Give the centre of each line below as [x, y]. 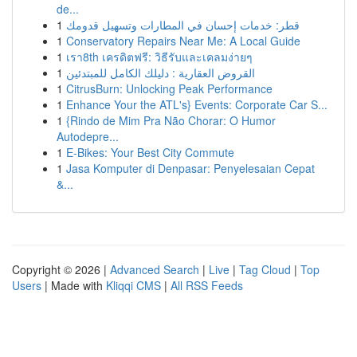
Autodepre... [88, 136]
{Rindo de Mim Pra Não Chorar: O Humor [171, 120]
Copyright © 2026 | [61, 269]
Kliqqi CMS [133, 285]
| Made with [74, 285]
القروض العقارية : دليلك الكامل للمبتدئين [161, 73]
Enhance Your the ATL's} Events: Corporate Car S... [197, 104]
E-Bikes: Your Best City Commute [150, 152]
